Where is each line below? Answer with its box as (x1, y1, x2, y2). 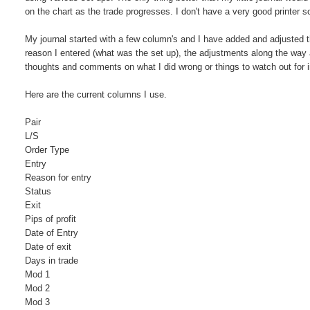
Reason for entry (25, 172, 92, 183)
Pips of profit (25, 214, 77, 225)
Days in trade (25, 255, 79, 266)
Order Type (25, 145, 70, 156)
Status (25, 186, 52, 197)
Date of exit (25, 241, 72, 253)
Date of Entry (25, 228, 79, 239)
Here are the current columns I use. (25, 89, 167, 100)
